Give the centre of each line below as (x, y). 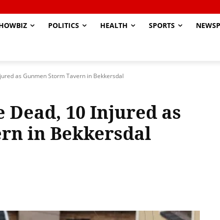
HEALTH (114, 25)
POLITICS (64, 25)
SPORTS (162, 25)
